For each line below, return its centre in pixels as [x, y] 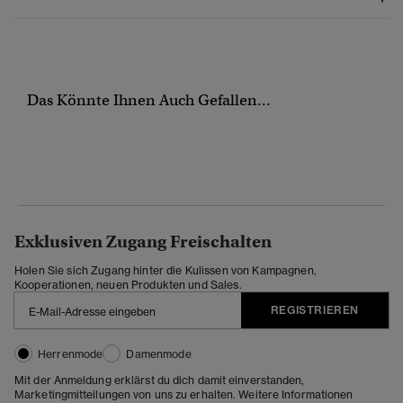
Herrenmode [71, 354]
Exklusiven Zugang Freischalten [143, 242]
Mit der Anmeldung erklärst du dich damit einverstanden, [160, 381]
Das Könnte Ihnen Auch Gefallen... [149, 101]
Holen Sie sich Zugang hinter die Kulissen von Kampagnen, [166, 271]
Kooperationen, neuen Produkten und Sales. [128, 285]
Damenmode [159, 354]
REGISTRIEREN [314, 310]
